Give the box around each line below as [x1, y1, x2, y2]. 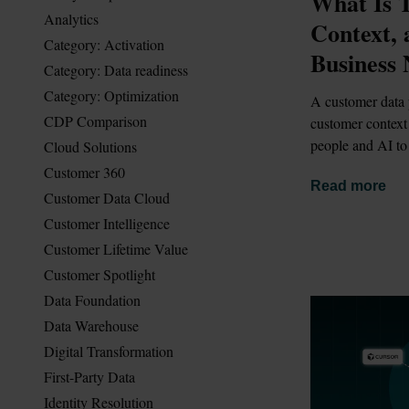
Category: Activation [44, 34, 164, 54]
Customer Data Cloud [44, 187, 170, 207]
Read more [310, 178, 386, 194]
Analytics [44, 8, 99, 28]
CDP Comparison [44, 110, 147, 131]
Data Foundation [44, 289, 141, 309]
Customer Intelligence [44, 213, 170, 233]
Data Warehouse [44, 315, 139, 335]
